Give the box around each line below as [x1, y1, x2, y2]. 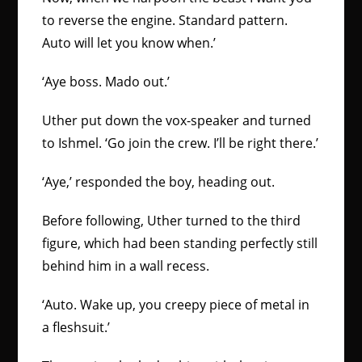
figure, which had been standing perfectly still [42, 234, 318, 252]
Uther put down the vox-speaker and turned [42, 112, 312, 129]
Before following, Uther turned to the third [42, 212, 301, 229]
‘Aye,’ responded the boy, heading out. [42, 173, 276, 191]
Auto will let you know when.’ [42, 34, 217, 52]
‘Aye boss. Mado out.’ [42, 73, 170, 90]
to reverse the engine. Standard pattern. [42, 11, 288, 29]
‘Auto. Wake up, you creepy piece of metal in [42, 296, 310, 314]
